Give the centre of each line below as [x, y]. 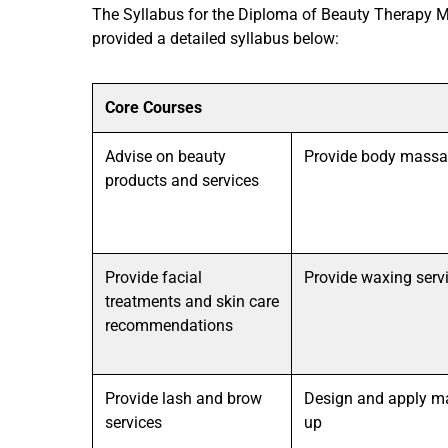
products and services [182, 180]
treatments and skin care [192, 301]
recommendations [169, 325]
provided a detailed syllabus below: [215, 38]
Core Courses [155, 107]
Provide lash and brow [183, 398]
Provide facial [153, 277]
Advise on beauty [165, 156]
